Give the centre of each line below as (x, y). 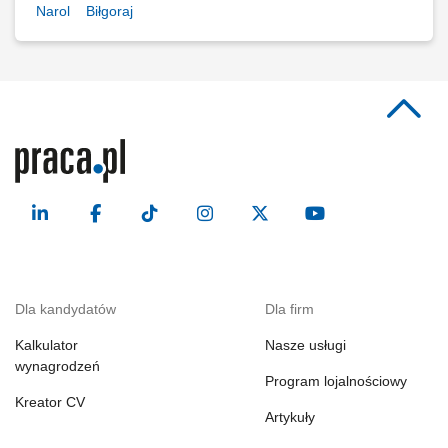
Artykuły (290, 417)
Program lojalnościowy (336, 381)
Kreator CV (50, 402)
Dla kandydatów (65, 309)
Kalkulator (46, 345)
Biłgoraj (109, 11)
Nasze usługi (305, 345)
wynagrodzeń (57, 366)
